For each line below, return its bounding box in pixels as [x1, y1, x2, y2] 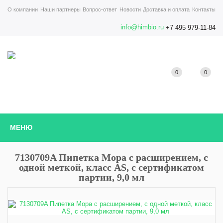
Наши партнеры [40, 6, 81, 12]
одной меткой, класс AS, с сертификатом [19, 161, 204, 173]
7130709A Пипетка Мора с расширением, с [15, 151, 208, 163]
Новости [119, 6, 141, 12]
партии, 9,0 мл [79, 171, 144, 183]
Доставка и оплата [143, 6, 190, 12]
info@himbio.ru [120, 23, 164, 31]
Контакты [192, 6, 216, 12]
